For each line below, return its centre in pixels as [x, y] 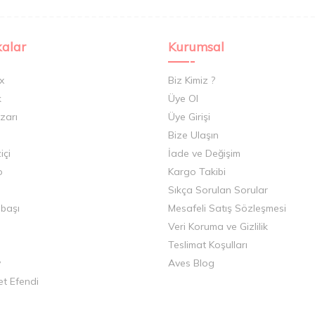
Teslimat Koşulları [208, 244]
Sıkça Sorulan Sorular [218, 189]
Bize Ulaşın [193, 135]
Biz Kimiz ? [192, 80]
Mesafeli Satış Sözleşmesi [227, 208]
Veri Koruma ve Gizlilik [218, 226]
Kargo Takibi [197, 171]
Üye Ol [183, 98]
